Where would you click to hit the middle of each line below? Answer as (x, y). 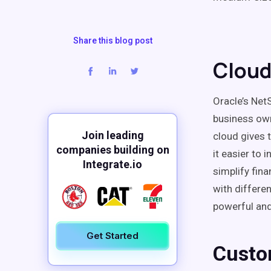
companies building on (113, 150)
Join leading (113, 135)
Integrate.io (113, 164)
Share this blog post (113, 41)
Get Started (113, 236)
